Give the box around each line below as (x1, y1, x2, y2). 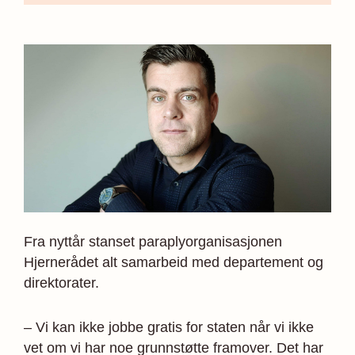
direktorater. (24, 275, 99, 291)
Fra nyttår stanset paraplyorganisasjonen (24, 234, 282, 250)
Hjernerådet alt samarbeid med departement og (24, 254, 323, 270)
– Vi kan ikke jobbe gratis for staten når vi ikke (24, 319, 314, 335)
